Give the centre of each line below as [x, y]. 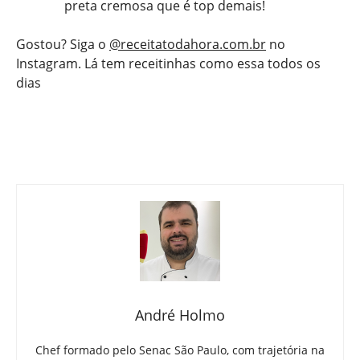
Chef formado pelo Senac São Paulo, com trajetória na [180, 350]
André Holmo [180, 315]
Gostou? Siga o [63, 45]
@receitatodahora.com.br [188, 45]
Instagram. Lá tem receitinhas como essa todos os [168, 64]
